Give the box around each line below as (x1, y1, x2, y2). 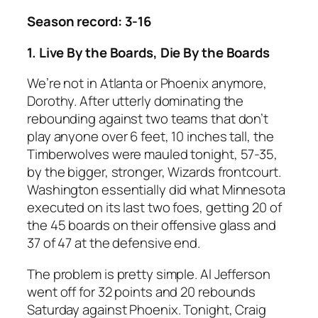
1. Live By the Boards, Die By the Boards (27, 43, 270, 62)
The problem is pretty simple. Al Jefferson (27, 264, 270, 283)
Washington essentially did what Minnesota (27, 180, 285, 199)
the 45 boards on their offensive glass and (27, 216, 276, 235)
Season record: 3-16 (27, 12, 153, 31)
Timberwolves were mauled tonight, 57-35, (27, 145, 278, 164)
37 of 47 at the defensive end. (27, 234, 200, 253)
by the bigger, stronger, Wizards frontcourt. (27, 163, 281, 182)
